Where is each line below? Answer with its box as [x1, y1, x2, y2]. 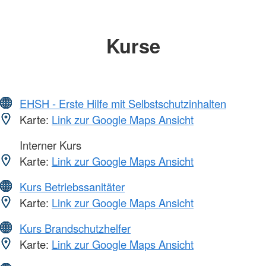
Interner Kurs [17, 137, 81, 153]
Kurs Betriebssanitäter [20, 178, 125, 194]
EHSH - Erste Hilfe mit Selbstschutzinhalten [20, 95, 226, 111]
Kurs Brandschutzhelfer [20, 220, 131, 236]
